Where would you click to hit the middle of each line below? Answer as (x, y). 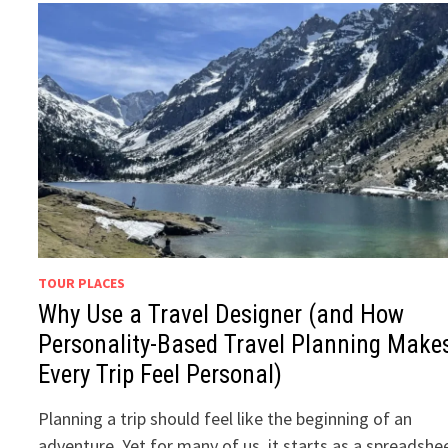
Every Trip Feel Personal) (160, 374)
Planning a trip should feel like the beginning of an (225, 418)
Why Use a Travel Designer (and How (221, 314)
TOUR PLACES (82, 282)
